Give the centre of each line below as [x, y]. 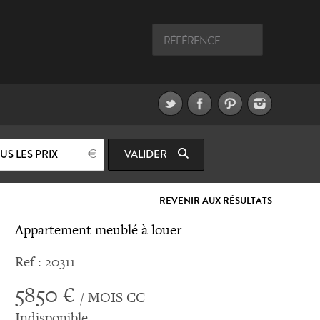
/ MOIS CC [112, 297]
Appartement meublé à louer [98, 230]
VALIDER [146, 154]
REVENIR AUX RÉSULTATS [215, 201]
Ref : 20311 [45, 262]
